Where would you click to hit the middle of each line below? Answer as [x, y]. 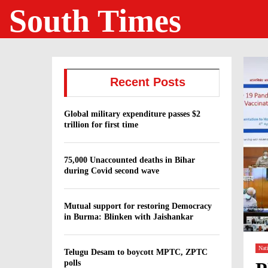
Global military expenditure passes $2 [132, 114]
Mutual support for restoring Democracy [138, 206]
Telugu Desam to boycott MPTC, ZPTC [136, 252]
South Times [95, 21]
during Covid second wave [112, 171]
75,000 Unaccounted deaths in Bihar [130, 160]
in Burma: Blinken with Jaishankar [129, 217]
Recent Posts [148, 82]
